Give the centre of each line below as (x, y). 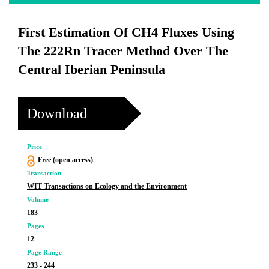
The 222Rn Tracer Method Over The (123, 51)
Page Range (44, 252)
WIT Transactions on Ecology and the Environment (107, 186)
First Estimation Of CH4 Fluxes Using (126, 32)
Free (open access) (65, 160)
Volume (38, 199)
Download (57, 113)
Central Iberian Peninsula (92, 69)
